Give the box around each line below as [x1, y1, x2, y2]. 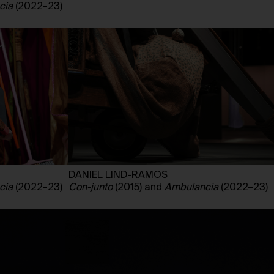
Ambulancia [165, 183, 218, 193]
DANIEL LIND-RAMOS [68, 171, 168, 181]
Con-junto [68, 183, 113, 193]
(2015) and [113, 183, 165, 193]
